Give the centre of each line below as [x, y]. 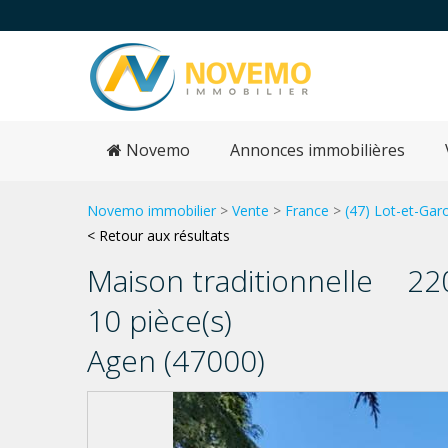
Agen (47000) [176, 360]
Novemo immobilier [151, 210]
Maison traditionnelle [230, 280]
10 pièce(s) [159, 320]
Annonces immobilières [317, 150]
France [307, 210]
